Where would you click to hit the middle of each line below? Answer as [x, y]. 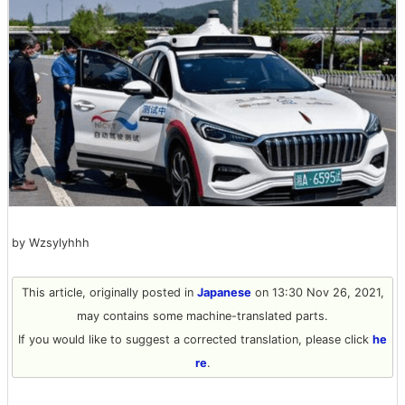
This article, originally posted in [109, 292]
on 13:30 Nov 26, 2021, [317, 292]
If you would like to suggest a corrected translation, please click [195, 339]
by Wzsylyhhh [51, 242]
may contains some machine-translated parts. [202, 316]
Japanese [224, 292]
